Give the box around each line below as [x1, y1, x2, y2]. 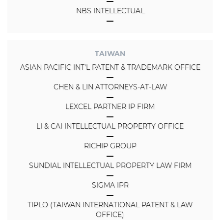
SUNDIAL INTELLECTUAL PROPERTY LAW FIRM [28, 161, 192, 170]
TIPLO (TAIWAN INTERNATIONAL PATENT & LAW [27, 200, 192, 210]
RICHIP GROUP [83, 141, 137, 151]
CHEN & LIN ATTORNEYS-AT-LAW [53, 82, 167, 92]
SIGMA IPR [91, 181, 129, 190]
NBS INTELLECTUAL [76, 6, 144, 16]
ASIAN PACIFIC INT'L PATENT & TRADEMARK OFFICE [20, 63, 200, 72]
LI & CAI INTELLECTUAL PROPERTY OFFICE [36, 122, 184, 131]
